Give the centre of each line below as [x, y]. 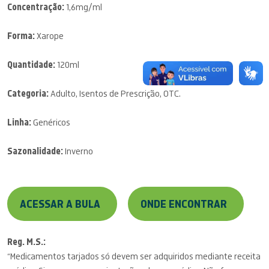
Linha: [20, 123]
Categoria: [29, 94]
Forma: [22, 36]
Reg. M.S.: [26, 242]
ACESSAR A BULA [60, 205]
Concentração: [37, 8]
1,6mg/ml [84, 8]
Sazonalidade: [36, 152]
